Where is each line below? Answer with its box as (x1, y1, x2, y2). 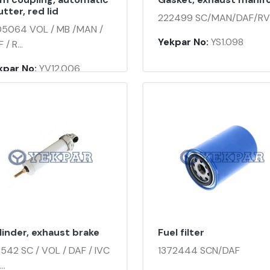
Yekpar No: (158, 36, 209, 49)
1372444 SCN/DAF (158, 244, 240, 257)
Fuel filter (158, 226, 204, 239)
